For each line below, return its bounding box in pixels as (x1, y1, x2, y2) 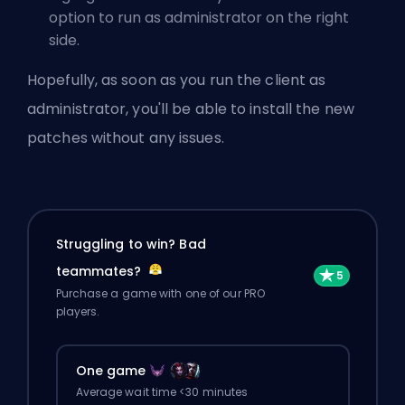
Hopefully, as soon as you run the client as (27, 70, 326, 91)
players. (55, 303, 100, 319)
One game (75, 361, 146, 380)
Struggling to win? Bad (55, 234, 206, 253)
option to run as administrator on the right (49, 7, 349, 29)
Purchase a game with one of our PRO (55, 285, 266, 301)
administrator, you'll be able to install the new (27, 99, 354, 120)
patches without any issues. (27, 127, 224, 149)
